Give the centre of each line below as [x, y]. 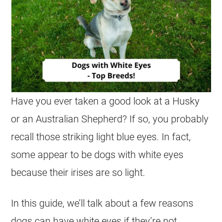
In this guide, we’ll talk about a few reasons [102, 203]
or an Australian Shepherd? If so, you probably [110, 119]
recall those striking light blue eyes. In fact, [101, 137]
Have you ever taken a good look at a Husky [106, 101]
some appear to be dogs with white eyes [97, 155]
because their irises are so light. [78, 172]
